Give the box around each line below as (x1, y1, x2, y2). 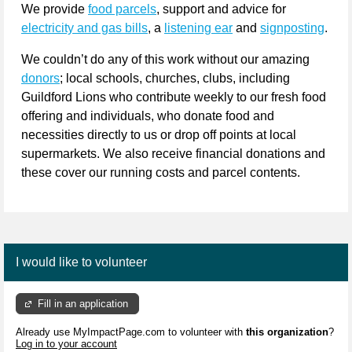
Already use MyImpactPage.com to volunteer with (16, 326, 246, 339)
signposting (260, 21, 324, 35)
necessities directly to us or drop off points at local (21, 128, 296, 142)
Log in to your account (16, 338, 117, 350)
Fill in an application (38, 298, 129, 310)
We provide (21, 2, 88, 16)
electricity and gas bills (21, 21, 148, 35)
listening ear (164, 21, 233, 35)
